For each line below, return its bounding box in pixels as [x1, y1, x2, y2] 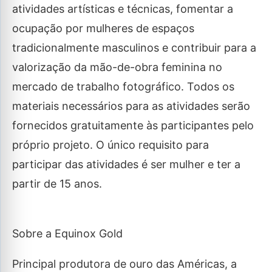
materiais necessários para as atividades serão [12, 100, 250, 112]
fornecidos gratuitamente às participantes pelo [12, 119, 254, 132]
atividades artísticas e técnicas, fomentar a [12, 2, 233, 15]
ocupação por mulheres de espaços [12, 22, 194, 35]
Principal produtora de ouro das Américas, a [12, 257, 237, 270]
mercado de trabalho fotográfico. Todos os [12, 80, 234, 93]
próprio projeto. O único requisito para [12, 138, 209, 151]
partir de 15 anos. [12, 177, 102, 190]
